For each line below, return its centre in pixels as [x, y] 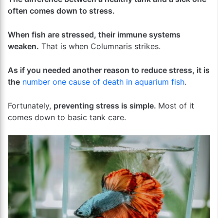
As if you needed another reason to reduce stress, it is [109, 70]
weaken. [23, 46]
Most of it [176, 105]
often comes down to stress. [61, 10]
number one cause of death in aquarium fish [103, 82]
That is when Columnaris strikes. [100, 46]
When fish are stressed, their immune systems [94, 34]
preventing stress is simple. [106, 105]
